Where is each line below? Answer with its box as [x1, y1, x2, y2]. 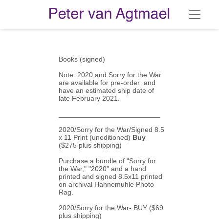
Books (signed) [59, 55, 106, 63]
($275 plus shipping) [59, 141, 122, 149]
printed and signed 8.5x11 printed [59, 173, 163, 180]
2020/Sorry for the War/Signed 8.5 [59, 126, 165, 133]
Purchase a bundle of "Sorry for [59, 157, 156, 165]
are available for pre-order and [59, 79, 156, 87]
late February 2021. [59, 94, 120, 102]
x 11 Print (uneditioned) [59, 133, 131, 141]
